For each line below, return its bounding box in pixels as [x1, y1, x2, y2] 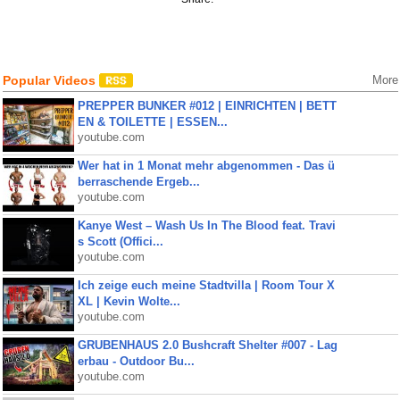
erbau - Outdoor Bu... [77, 354, 195, 368]
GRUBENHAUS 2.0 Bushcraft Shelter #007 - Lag [77, 338, 337, 352]
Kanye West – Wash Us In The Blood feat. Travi [77, 219, 336, 232]
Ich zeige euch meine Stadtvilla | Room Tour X [77, 279, 335, 292]
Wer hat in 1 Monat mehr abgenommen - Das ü [77, 159, 335, 172]
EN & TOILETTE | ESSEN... [77, 115, 228, 129]
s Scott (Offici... [77, 235, 163, 248]
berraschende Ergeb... [77, 175, 200, 188]
